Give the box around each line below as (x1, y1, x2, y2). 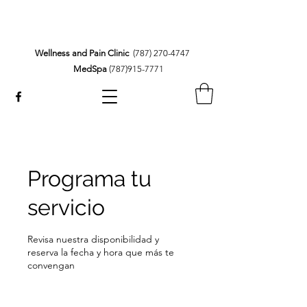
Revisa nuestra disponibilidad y (27, 232, 159, 245)
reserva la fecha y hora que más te (27, 245, 174, 258)
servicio (27, 194, 105, 220)
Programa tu (27, 165, 151, 191)
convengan (27, 258, 75, 271)
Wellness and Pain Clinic (34, 48, 129, 58)
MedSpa (73, 64, 107, 74)
